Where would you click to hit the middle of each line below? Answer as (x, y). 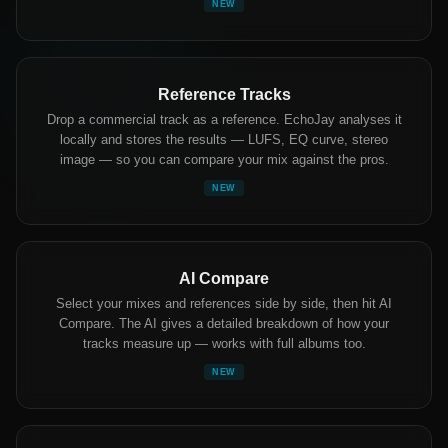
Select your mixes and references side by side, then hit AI (224, 304)
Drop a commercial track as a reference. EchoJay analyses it (224, 120)
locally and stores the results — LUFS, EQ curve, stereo (224, 140)
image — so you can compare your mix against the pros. (224, 160)
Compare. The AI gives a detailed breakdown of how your (224, 324)
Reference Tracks (224, 95)
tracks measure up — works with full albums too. (224, 344)
